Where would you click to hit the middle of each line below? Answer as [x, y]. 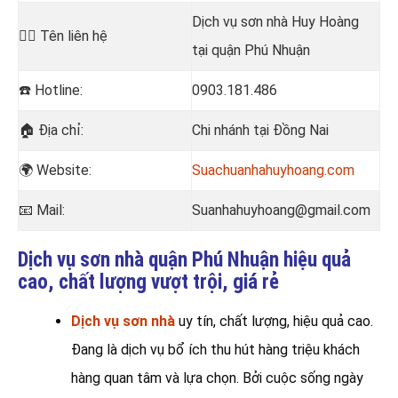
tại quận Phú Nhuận [251, 50]
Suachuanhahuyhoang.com [273, 170]
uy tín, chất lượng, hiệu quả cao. [274, 321]
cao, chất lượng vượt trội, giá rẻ [148, 282]
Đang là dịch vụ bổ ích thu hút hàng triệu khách [215, 349]
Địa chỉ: [63, 130]
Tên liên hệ [74, 36]
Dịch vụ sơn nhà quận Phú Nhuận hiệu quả [184, 259]
